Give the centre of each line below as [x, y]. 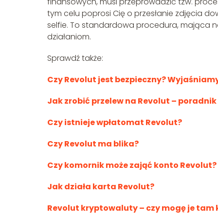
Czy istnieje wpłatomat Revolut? [115, 122]
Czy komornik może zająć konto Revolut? [132, 165]
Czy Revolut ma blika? [93, 144]
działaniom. [69, 36]
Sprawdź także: [75, 58]
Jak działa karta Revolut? [101, 186]
